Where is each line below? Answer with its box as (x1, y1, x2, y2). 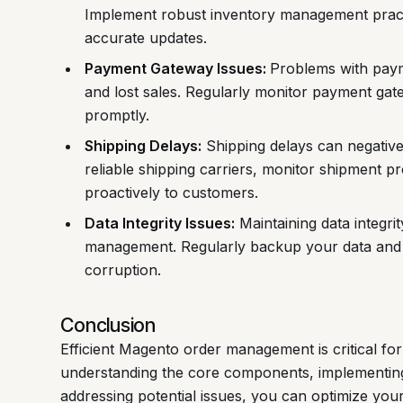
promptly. (84, 106, 149, 125)
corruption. (84, 261, 161, 280)
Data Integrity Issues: (84, 214, 235, 233)
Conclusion (60, 312, 157, 336)
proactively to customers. (84, 184, 258, 202)
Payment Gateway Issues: (84, 59, 270, 78)
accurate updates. (84, 29, 207, 48)
